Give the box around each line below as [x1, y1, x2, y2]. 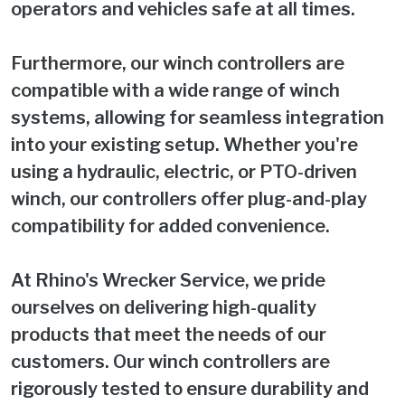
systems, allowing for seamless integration [11, 106, 384, 128]
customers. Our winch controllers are [11, 350, 330, 372]
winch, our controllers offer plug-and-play [11, 187, 367, 210]
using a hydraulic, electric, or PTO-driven [11, 160, 357, 183]
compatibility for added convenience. [11, 214, 330, 237]
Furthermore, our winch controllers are [11, 52, 344, 74]
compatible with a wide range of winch [11, 79, 340, 101]
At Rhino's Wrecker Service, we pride [11, 268, 325, 291]
